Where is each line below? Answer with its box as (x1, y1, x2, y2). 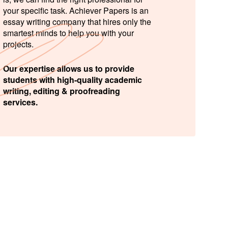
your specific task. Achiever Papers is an (3, 5, 149, 16)
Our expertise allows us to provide (3, 63, 134, 74)
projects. (3, 38, 34, 50)
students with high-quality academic (3, 74, 142, 85)
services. (3, 96, 38, 108)
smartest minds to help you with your (3, 27, 134, 39)
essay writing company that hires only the (3, 16, 151, 27)
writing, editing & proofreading (3, 85, 120, 97)
